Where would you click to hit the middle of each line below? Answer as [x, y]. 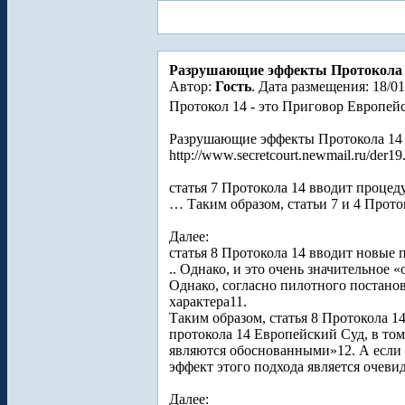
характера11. [208, 301]
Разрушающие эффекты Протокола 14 [286, 139]
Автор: [192, 86]
